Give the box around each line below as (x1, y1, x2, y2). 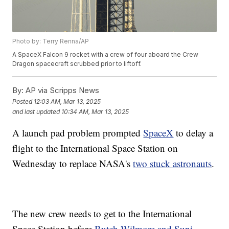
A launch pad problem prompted (12, 126, 144, 140)
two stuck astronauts (133, 157, 212, 170)
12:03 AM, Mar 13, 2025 (34, 97, 101, 105)
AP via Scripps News (24, 85, 100, 96)
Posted (12, 97, 34, 105)
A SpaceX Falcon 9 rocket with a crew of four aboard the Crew (12, 51, 199, 59)
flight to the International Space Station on (12, 142, 178, 155)
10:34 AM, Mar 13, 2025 (61, 107, 129, 116)
